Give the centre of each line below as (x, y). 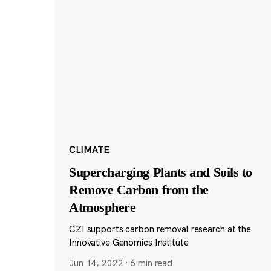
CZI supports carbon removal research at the (160, 229)
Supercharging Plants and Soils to (160, 172)
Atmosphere (102, 207)
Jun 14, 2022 (96, 263)
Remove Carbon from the (139, 190)
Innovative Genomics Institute (129, 243)
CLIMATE (89, 150)
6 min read (152, 263)
